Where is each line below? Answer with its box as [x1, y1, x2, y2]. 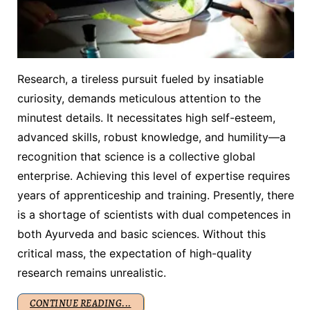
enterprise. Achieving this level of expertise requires [17, 168, 290, 183]
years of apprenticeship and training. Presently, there [17, 188, 294, 202]
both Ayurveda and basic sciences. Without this [17, 226, 266, 241]
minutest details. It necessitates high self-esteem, [17, 110, 275, 125]
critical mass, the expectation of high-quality [17, 246, 252, 260]
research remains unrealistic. [17, 265, 166, 280]
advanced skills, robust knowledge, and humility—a [17, 129, 286, 144]
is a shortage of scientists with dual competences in [17, 207, 291, 221]
